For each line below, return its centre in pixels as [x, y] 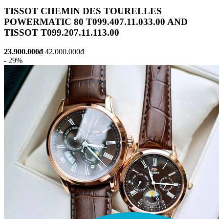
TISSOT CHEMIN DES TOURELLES [83, 11]
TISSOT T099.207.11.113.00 [62, 33]
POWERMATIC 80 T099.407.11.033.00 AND [96, 22]
